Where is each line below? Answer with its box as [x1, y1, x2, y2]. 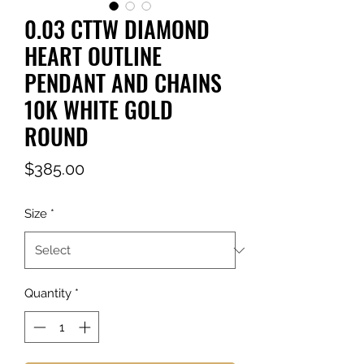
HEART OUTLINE [24, 39, 162, 73]
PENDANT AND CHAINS [24, 66, 222, 100]
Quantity [24, 286, 71, 301]
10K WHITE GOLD [24, 93, 173, 127]
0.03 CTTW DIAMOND [24, 12, 210, 46]
